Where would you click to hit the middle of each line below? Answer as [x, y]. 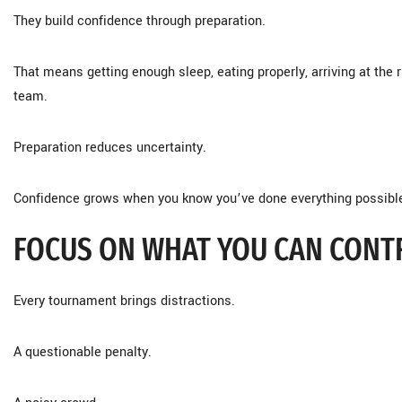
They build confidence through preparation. [140, 21]
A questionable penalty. [83, 352]
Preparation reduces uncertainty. [110, 148]
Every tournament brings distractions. [124, 301]
